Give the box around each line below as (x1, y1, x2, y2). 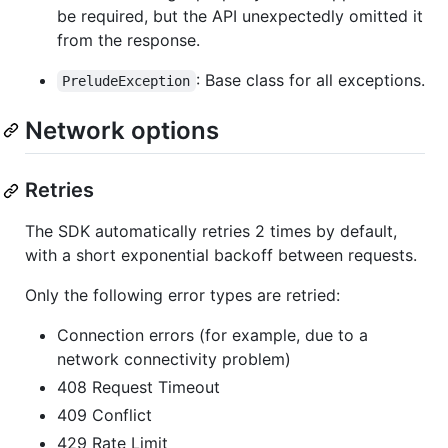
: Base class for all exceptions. (195, 69, 425, 90)
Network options (25, 115, 219, 145)
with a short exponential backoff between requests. (25, 245, 417, 266)
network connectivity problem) (57, 349, 291, 370)
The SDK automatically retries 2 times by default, (25, 221, 397, 242)
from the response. (57, 29, 200, 50)
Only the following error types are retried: (25, 285, 340, 306)
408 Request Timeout (57, 377, 220, 398)
